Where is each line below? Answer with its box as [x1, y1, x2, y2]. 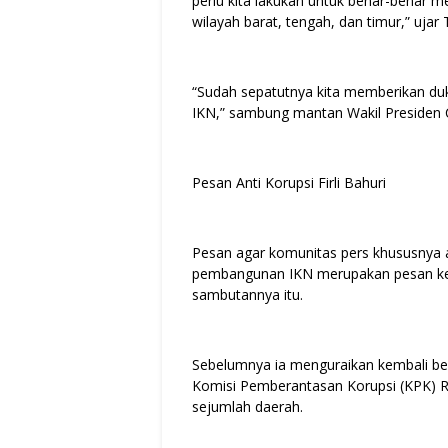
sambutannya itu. [192, 284, 307, 304]
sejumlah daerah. [192, 396, 307, 416]
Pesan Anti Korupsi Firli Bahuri [192, 172, 386, 192]
